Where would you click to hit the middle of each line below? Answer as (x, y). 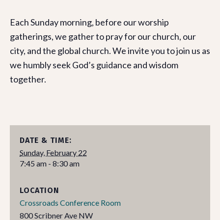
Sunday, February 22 (53, 153)
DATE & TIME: (46, 140)
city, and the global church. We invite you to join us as (110, 51)
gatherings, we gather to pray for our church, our (103, 37)
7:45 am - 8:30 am (50, 164)
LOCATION (40, 191)
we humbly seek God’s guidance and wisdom (94, 65)
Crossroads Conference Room (70, 203)
